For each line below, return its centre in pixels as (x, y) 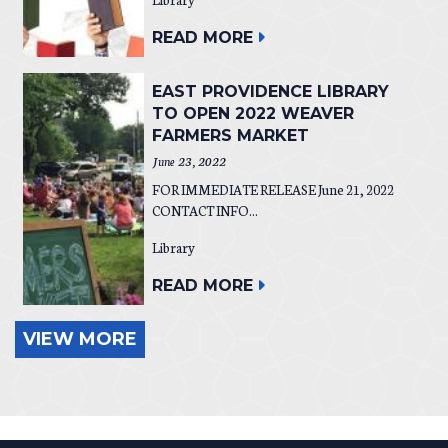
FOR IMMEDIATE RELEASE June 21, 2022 (274, 189)
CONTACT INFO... (204, 210)
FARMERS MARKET (230, 135)
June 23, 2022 (188, 160)
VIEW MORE (80, 338)
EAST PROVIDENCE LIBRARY (270, 91)
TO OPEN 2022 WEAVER (252, 113)
